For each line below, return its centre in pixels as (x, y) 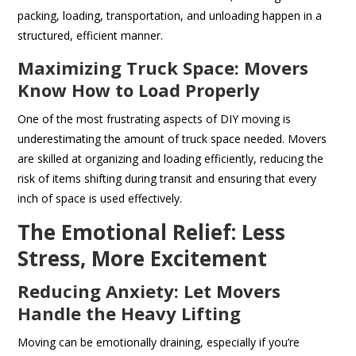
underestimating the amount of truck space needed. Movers (172, 139)
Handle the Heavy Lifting (130, 313)
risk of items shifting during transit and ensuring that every (167, 179)
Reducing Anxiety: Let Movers (149, 291)
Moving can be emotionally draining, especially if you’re (159, 342)
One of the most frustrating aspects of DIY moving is (155, 119)
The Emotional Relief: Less (152, 232)
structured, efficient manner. (91, 36)
